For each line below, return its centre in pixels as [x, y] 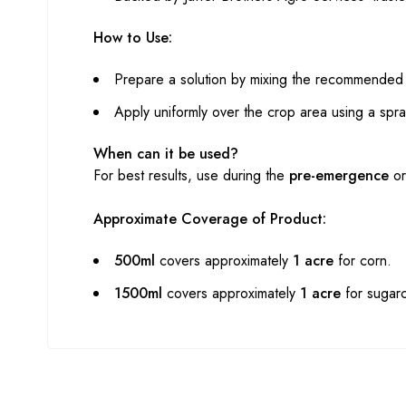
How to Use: [133, 37]
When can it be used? [166, 153]
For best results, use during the [191, 175]
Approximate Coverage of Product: [210, 218]
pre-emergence [339, 175]
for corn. [362, 260]
